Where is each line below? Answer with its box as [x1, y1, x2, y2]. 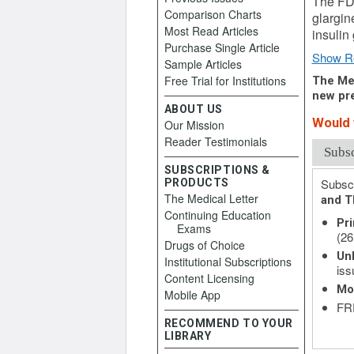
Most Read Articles [164, 23, 258, 39]
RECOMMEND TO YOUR [164, 317, 294, 330]
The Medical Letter [164, 190, 258, 206]
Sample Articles [164, 56, 242, 72]
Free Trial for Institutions [164, 73, 286, 88]
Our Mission [164, 117, 224, 133]
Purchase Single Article [164, 40, 280, 55]
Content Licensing [164, 270, 254, 286]
